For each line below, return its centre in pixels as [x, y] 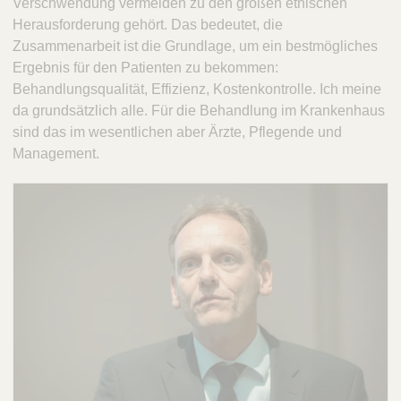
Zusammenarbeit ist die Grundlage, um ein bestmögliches [195, 46]
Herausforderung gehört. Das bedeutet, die [148, 24]
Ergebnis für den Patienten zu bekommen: [145, 67]
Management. [58, 153]
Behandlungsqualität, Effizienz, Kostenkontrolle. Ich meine [197, 89]
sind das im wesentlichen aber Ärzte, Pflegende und [177, 132]
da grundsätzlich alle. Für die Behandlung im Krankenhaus [199, 110]
